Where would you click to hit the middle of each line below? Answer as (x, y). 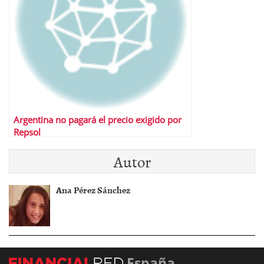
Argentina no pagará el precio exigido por (98, 120)
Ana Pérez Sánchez (93, 190)
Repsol (27, 133)
